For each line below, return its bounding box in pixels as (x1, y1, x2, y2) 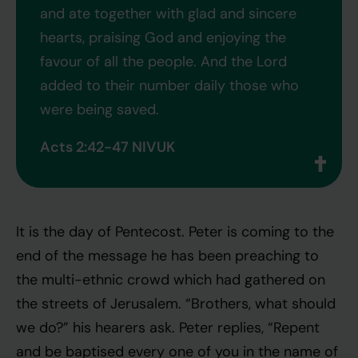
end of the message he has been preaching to (16, 246, 319, 265)
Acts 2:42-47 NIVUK (40, 137, 175, 156)
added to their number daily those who (40, 76, 299, 94)
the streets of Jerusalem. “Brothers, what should (16, 294, 336, 312)
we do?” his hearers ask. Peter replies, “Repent (16, 318, 320, 336)
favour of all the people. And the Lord (40, 52, 287, 70)
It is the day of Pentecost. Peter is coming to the (16, 222, 334, 241)
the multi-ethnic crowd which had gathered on (16, 270, 325, 288)
